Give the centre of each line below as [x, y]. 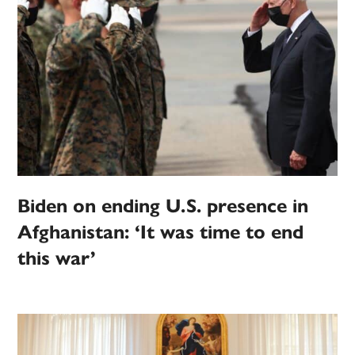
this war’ [57, 258]
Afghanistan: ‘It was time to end [161, 232]
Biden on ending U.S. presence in [163, 206]
